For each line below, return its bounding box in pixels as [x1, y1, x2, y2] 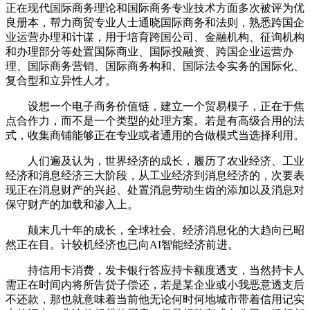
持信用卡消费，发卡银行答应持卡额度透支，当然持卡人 [6, 264, 304, 277]
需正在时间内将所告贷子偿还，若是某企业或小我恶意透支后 [6, 279, 304, 291]
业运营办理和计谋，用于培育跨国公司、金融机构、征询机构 [6, 31, 304, 44]
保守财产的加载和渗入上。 [6, 199, 138, 211]
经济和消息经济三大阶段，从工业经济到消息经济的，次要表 [6, 170, 304, 182]
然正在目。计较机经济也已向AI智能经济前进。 [6, 239, 239, 251]
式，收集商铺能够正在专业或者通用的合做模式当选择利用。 [6, 129, 304, 142]
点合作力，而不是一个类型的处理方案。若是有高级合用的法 [6, 115, 304, 127]
